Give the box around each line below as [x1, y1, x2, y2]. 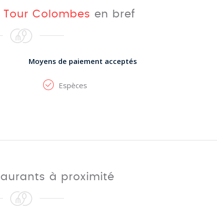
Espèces [58, 80, 87, 90]
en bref [91, 9, 136, 19]
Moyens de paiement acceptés [28, 56, 137, 66]
